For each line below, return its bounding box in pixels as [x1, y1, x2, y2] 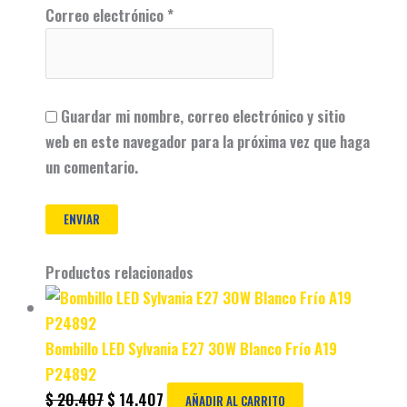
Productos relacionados [45, 260, 194, 283]
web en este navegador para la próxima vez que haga [45, 130, 370, 154]
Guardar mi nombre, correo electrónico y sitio [61, 104, 345, 128]
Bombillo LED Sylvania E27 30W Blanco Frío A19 [45, 336, 337, 360]
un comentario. [45, 155, 138, 179]
